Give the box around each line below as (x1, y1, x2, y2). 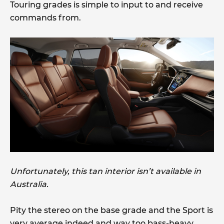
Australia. (10, 179, 48, 189)
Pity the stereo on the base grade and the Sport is (10, 205, 213, 215)
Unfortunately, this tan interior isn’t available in (10, 166, 201, 176)
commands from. (10, 12, 81, 22)
